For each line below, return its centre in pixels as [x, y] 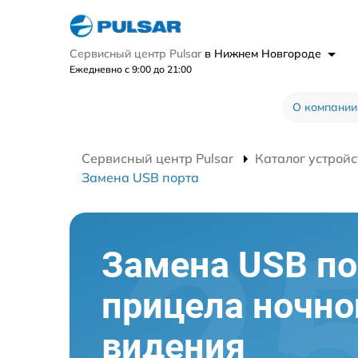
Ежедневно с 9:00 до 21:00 [131, 69]
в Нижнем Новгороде [265, 53]
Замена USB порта [140, 177]
